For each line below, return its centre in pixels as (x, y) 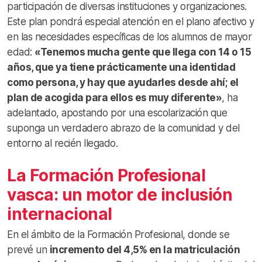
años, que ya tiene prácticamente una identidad (121, 67)
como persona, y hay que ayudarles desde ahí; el (123, 82)
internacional (60, 214)
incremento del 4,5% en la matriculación (144, 249)
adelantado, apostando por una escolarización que (117, 113)
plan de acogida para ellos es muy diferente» (114, 97)
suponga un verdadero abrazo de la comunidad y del (123, 128)
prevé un (28, 249)
